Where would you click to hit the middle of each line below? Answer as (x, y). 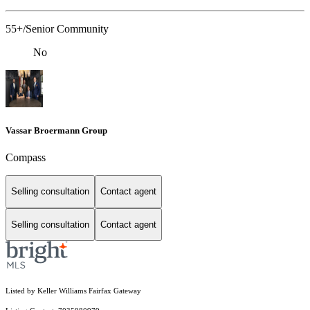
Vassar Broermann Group (56, 130)
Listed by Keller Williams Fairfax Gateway (73, 291)
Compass (26, 157)
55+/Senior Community (57, 28)
